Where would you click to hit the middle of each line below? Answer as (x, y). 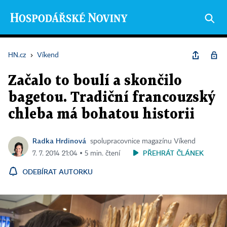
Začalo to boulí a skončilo (95, 81)
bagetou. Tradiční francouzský (112, 98)
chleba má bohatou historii (101, 115)
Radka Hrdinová (59, 141)
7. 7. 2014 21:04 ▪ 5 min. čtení (76, 154)
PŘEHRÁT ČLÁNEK (173, 153)
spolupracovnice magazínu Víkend (143, 141)
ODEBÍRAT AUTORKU (58, 172)
